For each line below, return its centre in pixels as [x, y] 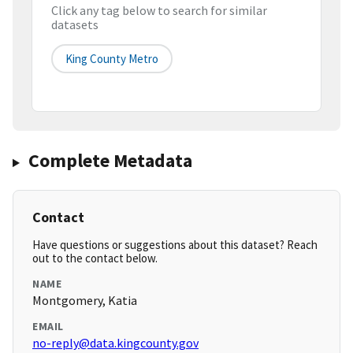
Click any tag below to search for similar [159, 11]
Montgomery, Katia [85, 301]
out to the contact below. [95, 258]
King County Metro [112, 59]
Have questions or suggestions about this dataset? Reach [175, 245]
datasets [75, 25]
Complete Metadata [110, 161]
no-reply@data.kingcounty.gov [115, 343]
